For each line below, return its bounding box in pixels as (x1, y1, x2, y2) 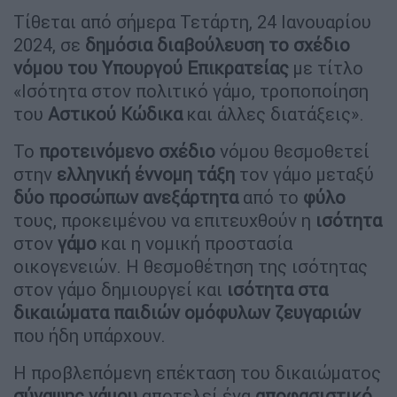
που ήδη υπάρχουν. (13, 323, 166, 346)
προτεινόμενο (39, 139, 154, 162)
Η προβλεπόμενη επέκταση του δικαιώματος (13, 361, 381, 384)
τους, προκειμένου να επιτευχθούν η (13, 208, 315, 231)
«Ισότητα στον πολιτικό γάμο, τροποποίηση (13, 79, 369, 102)
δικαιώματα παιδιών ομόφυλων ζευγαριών (13, 300, 361, 323)
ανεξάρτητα (143, 185, 238, 208)
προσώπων (49, 185, 138, 208)
